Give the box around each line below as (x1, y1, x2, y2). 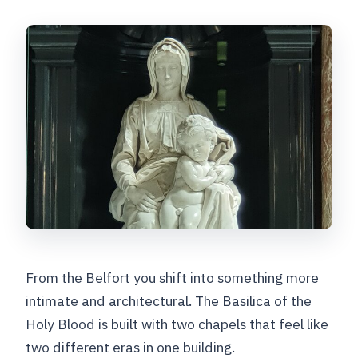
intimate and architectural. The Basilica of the (26, 292, 312, 311)
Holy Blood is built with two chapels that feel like (26, 315, 329, 334)
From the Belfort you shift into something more (26, 268, 320, 288)
